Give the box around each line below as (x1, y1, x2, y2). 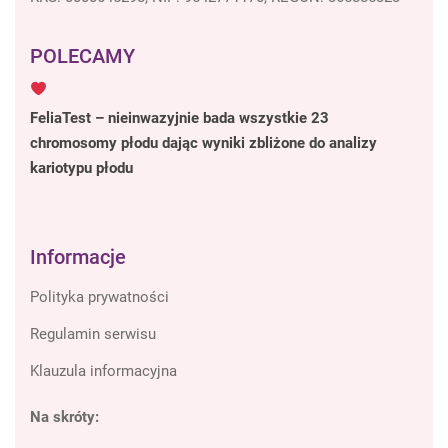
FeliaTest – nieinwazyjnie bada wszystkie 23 (30, 109, 329, 127)
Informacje (30, 245, 126, 269)
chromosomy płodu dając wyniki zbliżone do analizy (30, 134, 377, 152)
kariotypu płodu (30, 159, 133, 177)
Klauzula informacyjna (30, 362, 177, 380)
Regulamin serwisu (30, 325, 156, 343)
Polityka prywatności (30, 288, 169, 306)
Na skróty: (30, 408, 99, 426)
